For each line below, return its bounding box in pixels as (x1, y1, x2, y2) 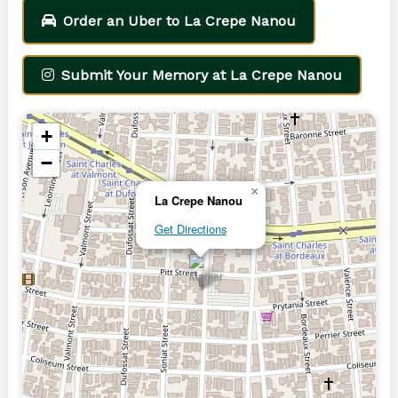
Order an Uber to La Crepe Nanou (62, 12, 296, 30)
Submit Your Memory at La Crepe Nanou (60, 67, 342, 84)
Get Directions (154, 220, 227, 238)
